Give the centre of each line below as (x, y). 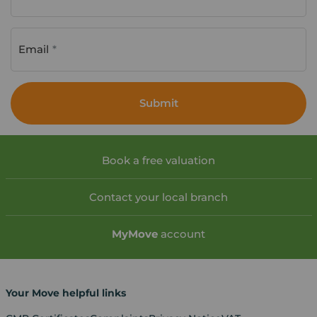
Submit (158, 103)
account (181, 234)
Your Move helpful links (65, 293)
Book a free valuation (158, 160)
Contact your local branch (158, 197)
